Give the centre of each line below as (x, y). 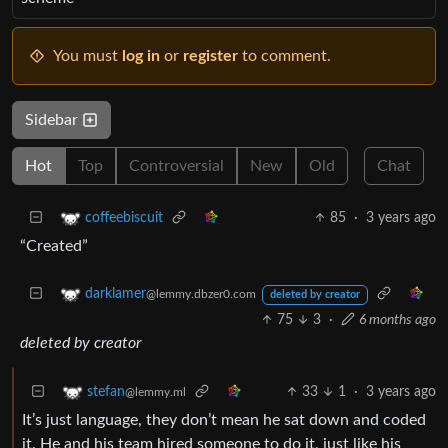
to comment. (284, 55)
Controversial (176, 165)
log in (141, 55)
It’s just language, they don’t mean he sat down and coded (224, 419)
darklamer (115, 294)
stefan (106, 392)
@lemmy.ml (155, 392)
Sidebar (53, 119)
